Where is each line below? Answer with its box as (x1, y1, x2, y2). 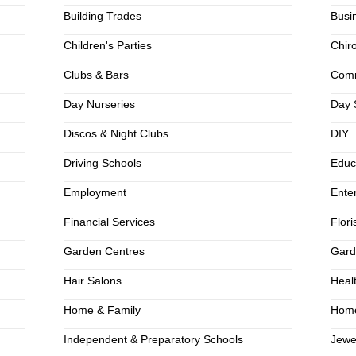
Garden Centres (63, 245, 145, 257)
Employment (63, 186, 126, 199)
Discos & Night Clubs (63, 127, 168, 140)
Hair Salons (63, 274, 122, 287)
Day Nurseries (63, 98, 135, 110)
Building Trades (63, 10, 141, 22)
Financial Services (63, 215, 155, 228)
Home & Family (63, 304, 141, 316)
